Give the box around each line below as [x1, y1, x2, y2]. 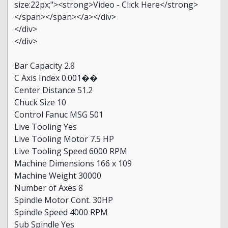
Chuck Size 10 [14, 97, 66, 108]
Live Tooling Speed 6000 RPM [14, 146, 127, 157]
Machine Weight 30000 [14, 170, 101, 182]
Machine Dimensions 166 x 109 [14, 158, 132, 169]
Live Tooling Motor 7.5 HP [14, 133, 114, 145]
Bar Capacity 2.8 [14, 60, 75, 72]
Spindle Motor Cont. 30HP [14, 194, 113, 206]
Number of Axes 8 [14, 182, 83, 194]
